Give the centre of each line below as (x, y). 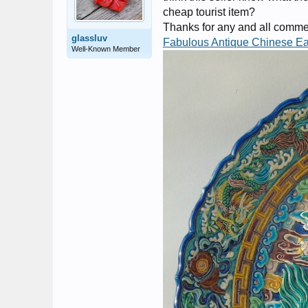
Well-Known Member (106, 49)
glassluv (89, 38)
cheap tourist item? (209, 12)
